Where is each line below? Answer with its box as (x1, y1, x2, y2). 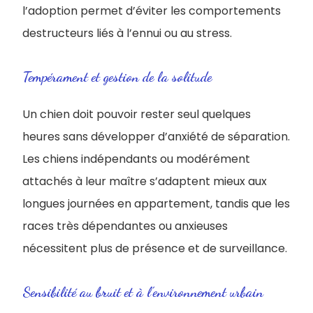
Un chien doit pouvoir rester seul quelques (22, 106, 251, 122)
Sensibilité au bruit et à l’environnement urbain (22, 284, 263, 300)
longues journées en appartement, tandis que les (22, 196, 290, 212)
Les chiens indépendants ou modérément (22, 151, 250, 167)
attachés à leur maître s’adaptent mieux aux (22, 173, 267, 189)
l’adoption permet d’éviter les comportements (22, 3, 281, 19)
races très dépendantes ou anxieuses (22, 218, 228, 234)
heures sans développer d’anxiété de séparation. (22, 129, 290, 145)
